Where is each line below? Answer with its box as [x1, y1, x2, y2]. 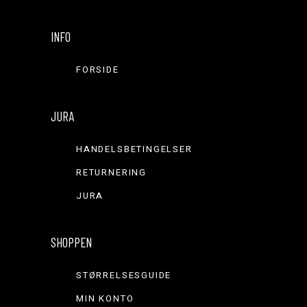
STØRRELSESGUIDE [76, 269, 172, 282]
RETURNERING [76, 166, 147, 180]
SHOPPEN [51, 234, 92, 251]
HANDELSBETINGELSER [76, 143, 193, 156]
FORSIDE [76, 63, 119, 77]
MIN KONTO [76, 292, 134, 306]
